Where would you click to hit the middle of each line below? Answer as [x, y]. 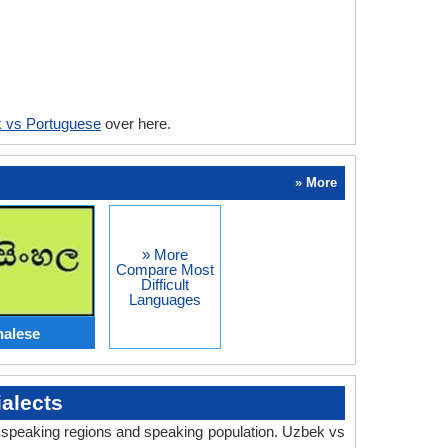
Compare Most [164, 269]
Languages [164, 299]
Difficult [164, 284]
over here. [136, 123]
